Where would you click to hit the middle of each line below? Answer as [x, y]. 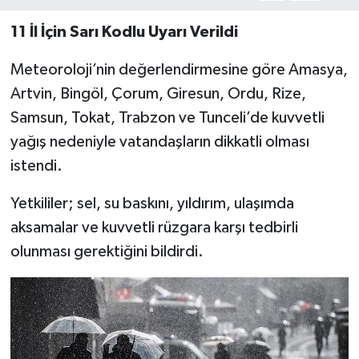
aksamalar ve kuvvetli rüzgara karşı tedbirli [154, 228]
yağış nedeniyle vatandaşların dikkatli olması [159, 142]
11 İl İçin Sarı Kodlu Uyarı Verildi [124, 32]
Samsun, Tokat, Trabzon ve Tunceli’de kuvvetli [167, 118]
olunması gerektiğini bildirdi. [107, 252]
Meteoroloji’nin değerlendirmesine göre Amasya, [179, 70]
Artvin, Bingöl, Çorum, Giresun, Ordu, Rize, [158, 94]
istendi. [36, 166]
